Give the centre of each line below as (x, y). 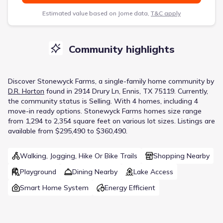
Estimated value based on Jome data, (96, 13)
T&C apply (166, 13)
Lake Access (153, 171)
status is (73, 101)
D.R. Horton (26, 91)
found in (59, 91)
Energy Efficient (130, 187)
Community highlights (121, 49)
